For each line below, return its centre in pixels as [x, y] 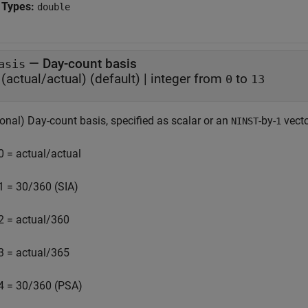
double [54, 7]
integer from [188, 79]
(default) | [120, 79]
